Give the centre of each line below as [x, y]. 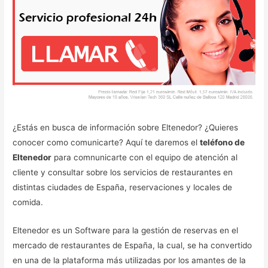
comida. [31, 202]
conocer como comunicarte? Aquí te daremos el [106, 143]
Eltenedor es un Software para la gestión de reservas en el [126, 231]
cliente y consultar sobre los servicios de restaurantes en [123, 173]
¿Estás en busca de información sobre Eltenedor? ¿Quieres [126, 128]
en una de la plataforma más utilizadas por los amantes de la [130, 261]
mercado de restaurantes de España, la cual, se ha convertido [133, 246]
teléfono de [223, 143]
